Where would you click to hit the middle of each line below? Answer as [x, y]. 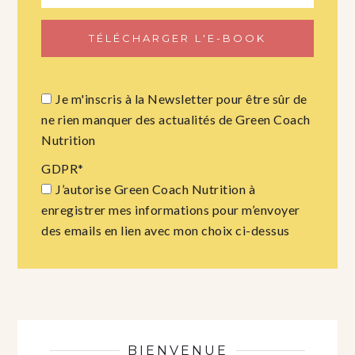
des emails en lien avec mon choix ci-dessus [166, 230]
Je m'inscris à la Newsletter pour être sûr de [181, 98]
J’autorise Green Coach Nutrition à [156, 189]
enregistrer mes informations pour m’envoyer [171, 209]
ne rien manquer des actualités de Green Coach [176, 119]
